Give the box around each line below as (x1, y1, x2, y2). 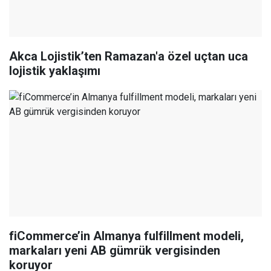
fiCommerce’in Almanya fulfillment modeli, (9, 229, 244, 244)
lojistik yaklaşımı (9, 64, 100, 79)
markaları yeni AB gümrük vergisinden (9, 243, 220, 258)
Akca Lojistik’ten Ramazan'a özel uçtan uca (9, 49, 248, 64)
